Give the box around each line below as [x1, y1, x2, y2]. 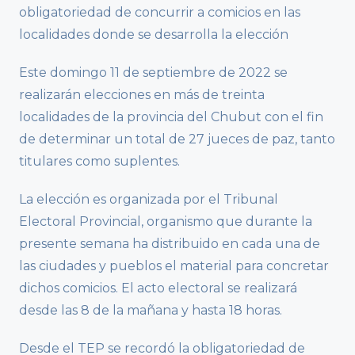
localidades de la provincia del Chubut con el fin [19, 109, 323, 125]
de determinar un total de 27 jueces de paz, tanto [19, 132, 335, 147]
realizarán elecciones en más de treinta [19, 87, 265, 103]
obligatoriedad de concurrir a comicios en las [19, 5, 300, 21]
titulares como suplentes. [19, 154, 180, 170]
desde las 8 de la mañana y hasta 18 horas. [19, 303, 282, 319]
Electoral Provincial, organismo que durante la [19, 214, 312, 230]
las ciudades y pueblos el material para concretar [19, 258, 329, 274]
